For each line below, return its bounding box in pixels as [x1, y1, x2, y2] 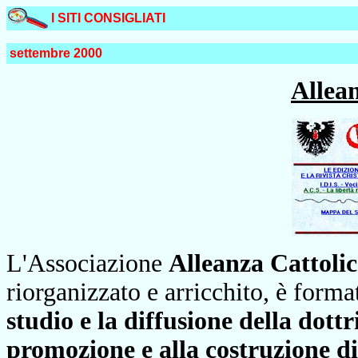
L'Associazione [6, 249, 169, 277]
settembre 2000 [10, 46, 102, 60]
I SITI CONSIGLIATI [51, 11, 165, 25]
